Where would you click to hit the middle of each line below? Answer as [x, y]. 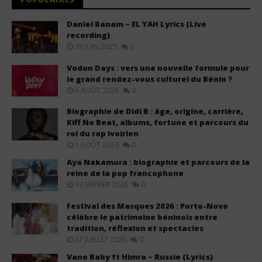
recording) [88, 35]
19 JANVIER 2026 [101, 185]
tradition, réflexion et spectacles [135, 228]
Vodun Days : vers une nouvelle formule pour [158, 68]
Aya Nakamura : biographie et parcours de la [158, 162]
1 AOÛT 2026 [97, 145]
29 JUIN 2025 [96, 47]
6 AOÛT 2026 [97, 90]
